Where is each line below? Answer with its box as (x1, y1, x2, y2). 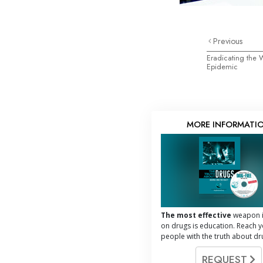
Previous (213, 35, 244, 47)
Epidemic (207, 60, 238, 72)
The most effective (161, 210, 231, 220)
